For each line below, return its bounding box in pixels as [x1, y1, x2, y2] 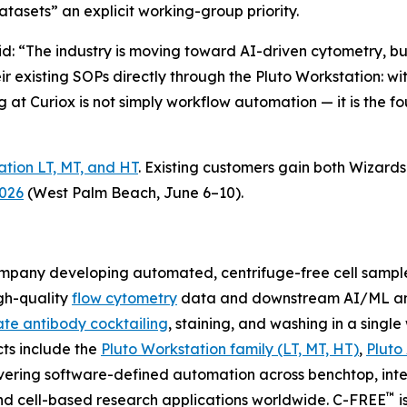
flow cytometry [72, 288, 177, 307]
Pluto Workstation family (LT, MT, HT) [101, 339, 359, 358]
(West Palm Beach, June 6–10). [24, 183, 243, 202]
